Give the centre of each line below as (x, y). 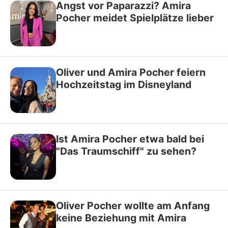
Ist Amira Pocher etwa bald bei (130, 139)
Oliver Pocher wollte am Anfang (133, 206)
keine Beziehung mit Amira (121, 218)
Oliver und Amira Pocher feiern (131, 72)
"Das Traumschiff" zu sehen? (126, 151)
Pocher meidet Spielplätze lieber (135, 18)
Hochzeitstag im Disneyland (124, 84)
